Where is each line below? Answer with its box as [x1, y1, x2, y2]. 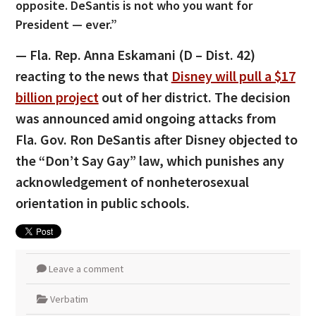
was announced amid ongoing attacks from [15, 109, 276, 127]
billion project [15, 87, 99, 106]
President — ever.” [15, 16, 117, 32]
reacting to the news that [15, 66, 171, 85]
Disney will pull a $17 [171, 66, 296, 85]
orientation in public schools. [15, 193, 190, 212]
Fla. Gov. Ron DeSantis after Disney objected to [15, 130, 298, 148]
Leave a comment [48, 262, 123, 275]
